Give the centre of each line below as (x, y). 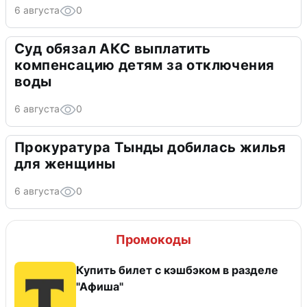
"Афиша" (100, 286)
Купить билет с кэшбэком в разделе (177, 270)
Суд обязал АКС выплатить (113, 49)
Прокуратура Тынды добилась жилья (150, 147)
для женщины (65, 164)
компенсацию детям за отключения (145, 65)
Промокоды (153, 240)
